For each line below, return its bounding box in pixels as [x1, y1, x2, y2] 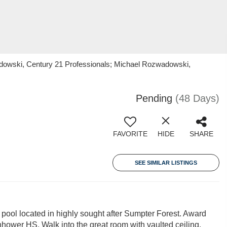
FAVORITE [113, 130, 147, 138]
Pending [136, 93, 172, 104]
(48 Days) [175, 93, 219, 104]
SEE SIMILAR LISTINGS [135, 160, 197, 166]
